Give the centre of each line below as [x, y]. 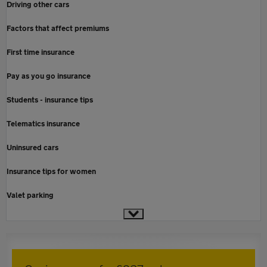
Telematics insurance [43, 124]
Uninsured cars [32, 148]
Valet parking [30, 195]
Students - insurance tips [50, 100]
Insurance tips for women [51, 171]
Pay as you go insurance [49, 76]
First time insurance [41, 52]
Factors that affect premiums [58, 28]
